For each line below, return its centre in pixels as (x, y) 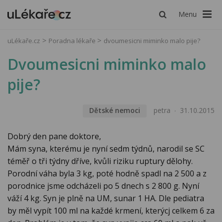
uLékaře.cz (24, 41)
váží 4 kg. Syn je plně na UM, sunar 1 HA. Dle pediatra (106, 198)
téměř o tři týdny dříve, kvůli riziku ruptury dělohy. (100, 161)
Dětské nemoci (114, 111)
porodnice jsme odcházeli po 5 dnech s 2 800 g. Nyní (103, 186)
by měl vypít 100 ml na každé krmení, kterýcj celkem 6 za (111, 211)
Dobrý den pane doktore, (54, 137)
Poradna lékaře (73, 41)
